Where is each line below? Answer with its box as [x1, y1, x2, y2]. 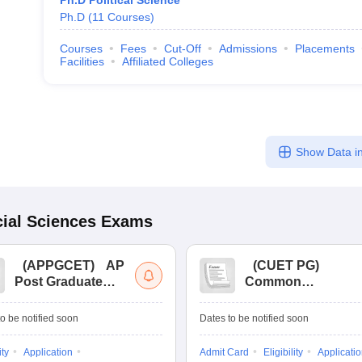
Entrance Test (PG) [245, 307, 360, 321]
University [245, 291, 307, 305]
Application [23, 347, 73, 358]
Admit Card [200, 347, 249, 358]
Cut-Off [163, 42, 201, 55]
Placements [294, 42, 355, 55]
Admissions [218, 42, 277, 55]
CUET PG [257, 259, 315, 272]
